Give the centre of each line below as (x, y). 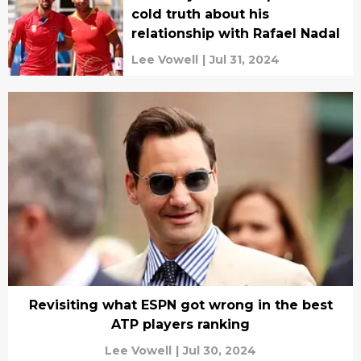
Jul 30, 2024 (220, 351)
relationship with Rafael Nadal (235, 34)
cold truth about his (200, 15)
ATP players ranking (180, 324)
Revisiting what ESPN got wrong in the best (180, 305)
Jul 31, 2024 (244, 60)
